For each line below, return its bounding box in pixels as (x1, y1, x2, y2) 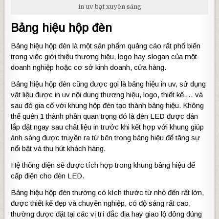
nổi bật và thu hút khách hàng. (11, 144, 106, 153)
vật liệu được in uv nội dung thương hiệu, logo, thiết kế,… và (11, 90, 203, 99)
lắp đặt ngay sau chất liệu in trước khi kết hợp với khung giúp (11, 123, 204, 131)
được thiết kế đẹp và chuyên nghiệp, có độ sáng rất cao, (11, 199, 191, 208)
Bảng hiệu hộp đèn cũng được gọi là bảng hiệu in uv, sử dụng (11, 80, 206, 88)
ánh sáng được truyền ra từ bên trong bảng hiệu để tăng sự (11, 133, 200, 142)
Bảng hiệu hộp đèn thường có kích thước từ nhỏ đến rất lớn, (11, 188, 204, 197)
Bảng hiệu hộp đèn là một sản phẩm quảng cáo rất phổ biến (11, 42, 201, 50)
